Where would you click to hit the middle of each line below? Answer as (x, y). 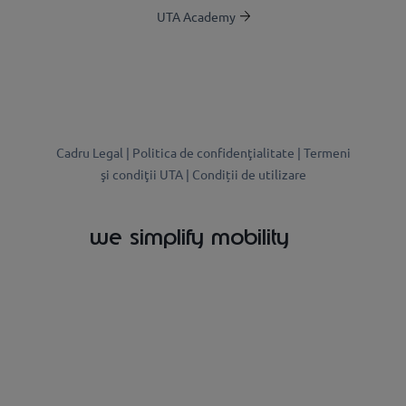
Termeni (327, 153)
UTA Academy (196, 16)
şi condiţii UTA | (146, 174)
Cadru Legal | (94, 153)
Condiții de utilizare (249, 174)
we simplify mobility (189, 237)
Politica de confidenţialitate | (217, 153)
